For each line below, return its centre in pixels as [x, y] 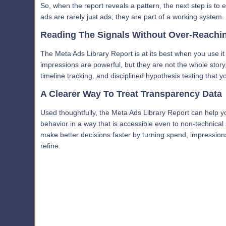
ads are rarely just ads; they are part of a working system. [132, 17]
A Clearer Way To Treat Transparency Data [131, 94]
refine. [50, 146]
